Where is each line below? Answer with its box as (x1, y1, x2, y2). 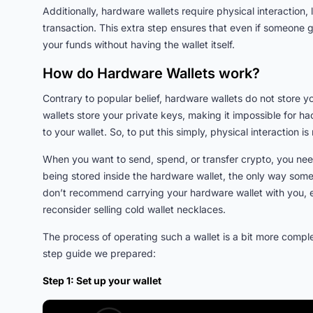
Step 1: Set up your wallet (43, 275, 161, 286)
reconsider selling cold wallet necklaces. (43, 203, 226, 215)
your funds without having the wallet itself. (43, 38, 235, 50)
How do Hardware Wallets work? (43, 65, 260, 82)
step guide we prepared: (43, 247, 156, 259)
